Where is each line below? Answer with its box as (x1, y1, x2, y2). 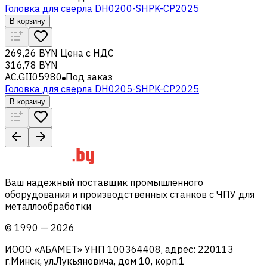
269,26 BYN (5, 46, 58, 59)
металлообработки (5, 200, 91, 212)
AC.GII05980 (5, 70, 62, 83)
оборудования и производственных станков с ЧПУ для (5, 188, 254, 200)
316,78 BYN (5, 58, 58, 71)
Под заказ (66, 70, 113, 83)
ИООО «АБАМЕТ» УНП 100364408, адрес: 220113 (5, 243, 234, 255)
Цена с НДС (60, 46, 114, 59)
